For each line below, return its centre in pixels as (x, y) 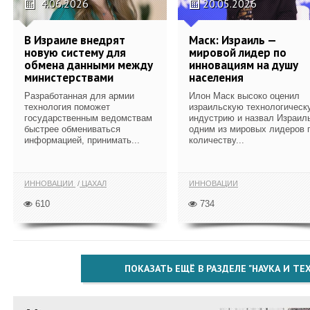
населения (216, 77)
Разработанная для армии (79, 95)
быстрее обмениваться (72, 129)
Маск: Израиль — (232, 40)
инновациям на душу (244, 65)
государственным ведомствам (88, 118)
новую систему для (75, 52)
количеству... (217, 140)
